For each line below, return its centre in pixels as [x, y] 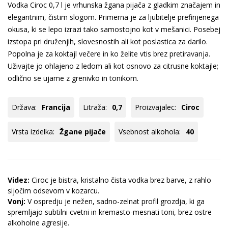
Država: [24, 107]
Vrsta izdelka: [33, 131]
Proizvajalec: [155, 107]
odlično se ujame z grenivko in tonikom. [73, 78]
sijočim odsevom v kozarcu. [53, 190]
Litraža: [95, 107]
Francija [56, 107]
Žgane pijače [83, 131]
